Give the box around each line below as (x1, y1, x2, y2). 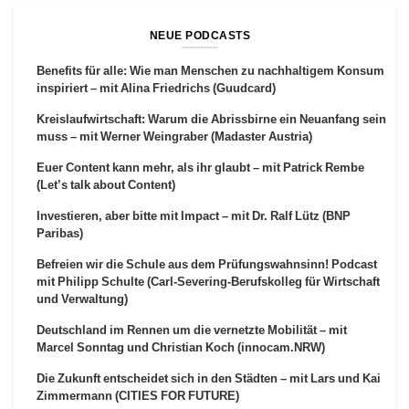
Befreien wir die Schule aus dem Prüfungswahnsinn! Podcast (37, 255, 377, 272)
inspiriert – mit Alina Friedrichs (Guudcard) (37, 79, 276, 96)
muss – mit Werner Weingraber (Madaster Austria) (37, 127, 312, 144)
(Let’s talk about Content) (37, 175, 175, 193)
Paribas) (37, 224, 83, 241)
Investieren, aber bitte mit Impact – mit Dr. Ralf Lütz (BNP (37, 206, 351, 224)
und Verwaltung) (37, 289, 128, 307)
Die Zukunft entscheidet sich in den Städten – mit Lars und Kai (37, 369, 381, 386)
